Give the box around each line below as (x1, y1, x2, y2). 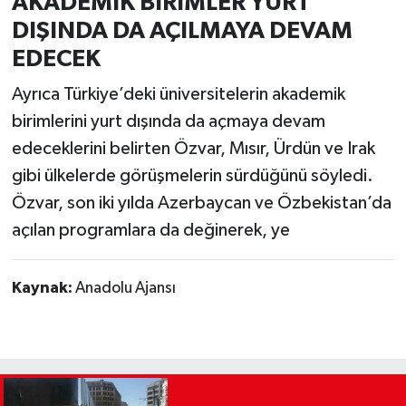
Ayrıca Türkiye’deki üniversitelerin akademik (11, 85, 345, 104)
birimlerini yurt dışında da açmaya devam (11, 112, 325, 131)
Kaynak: (11, 280, 75, 297)
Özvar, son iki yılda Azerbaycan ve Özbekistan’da (11, 194, 391, 213)
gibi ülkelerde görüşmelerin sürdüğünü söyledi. (11, 167, 373, 186)
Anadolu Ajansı (74, 280, 176, 297)
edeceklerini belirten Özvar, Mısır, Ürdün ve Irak (11, 140, 375, 159)
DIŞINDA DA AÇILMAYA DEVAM (11, 18, 353, 43)
